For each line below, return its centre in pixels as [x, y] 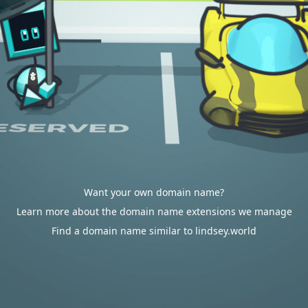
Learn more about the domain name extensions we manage [154, 211]
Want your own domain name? [154, 192]
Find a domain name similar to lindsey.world [154, 231]
